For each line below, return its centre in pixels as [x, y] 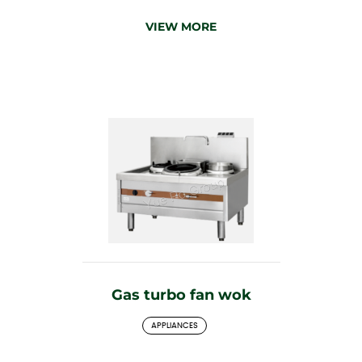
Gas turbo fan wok [181, 295]
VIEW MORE [181, 26]
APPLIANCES [175, 325]
